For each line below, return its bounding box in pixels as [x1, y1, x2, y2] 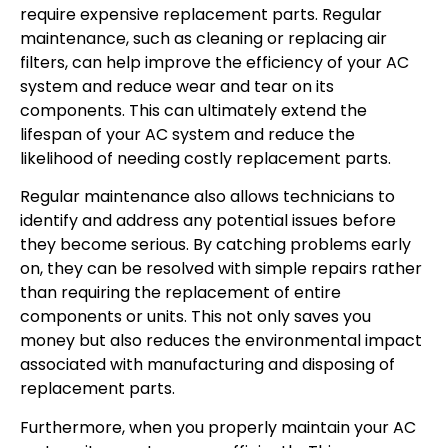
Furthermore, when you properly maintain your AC [20, 415, 416, 439]
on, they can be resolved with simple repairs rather [20, 257, 422, 281]
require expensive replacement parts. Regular [20, 2, 382, 26]
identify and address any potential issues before [20, 209, 396, 233]
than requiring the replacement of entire [20, 281, 341, 305]
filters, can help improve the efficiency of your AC [20, 50, 409, 74]
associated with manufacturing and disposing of [20, 353, 395, 377]
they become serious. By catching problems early [20, 233, 411, 257]
